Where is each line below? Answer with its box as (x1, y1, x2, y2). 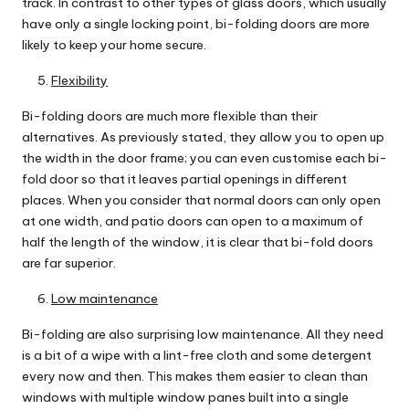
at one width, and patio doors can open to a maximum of (22, 213, 363, 230)
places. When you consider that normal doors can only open (22, 192, 381, 209)
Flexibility (51, 72, 108, 89)
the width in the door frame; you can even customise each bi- (22, 150, 387, 167)
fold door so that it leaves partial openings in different (22, 171, 347, 188)
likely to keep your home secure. (22, 37, 206, 54)
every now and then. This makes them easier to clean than (22, 368, 368, 385)
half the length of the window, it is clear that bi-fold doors (22, 234, 373, 251)
